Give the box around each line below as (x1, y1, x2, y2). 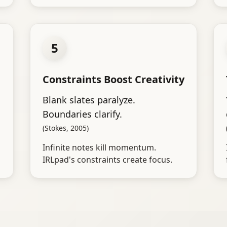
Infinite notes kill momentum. (42, 142, 156, 154)
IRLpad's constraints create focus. (42, 154, 172, 166)
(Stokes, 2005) (42, 123, 89, 133)
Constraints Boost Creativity (42, 72, 184, 87)
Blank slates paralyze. (42, 94, 135, 106)
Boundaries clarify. (42, 108, 122, 121)
